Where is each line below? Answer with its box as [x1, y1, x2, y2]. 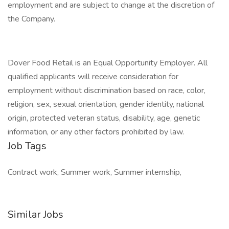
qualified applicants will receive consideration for [8, 71, 178, 82]
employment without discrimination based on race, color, [8, 85, 205, 96]
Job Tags [8, 139, 47, 153]
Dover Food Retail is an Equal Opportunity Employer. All [8, 57, 208, 68]
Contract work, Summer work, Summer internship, [8, 167, 181, 178]
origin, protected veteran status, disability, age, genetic [8, 112, 200, 124]
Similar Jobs [8, 208, 63, 221]
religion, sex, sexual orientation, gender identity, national [8, 99, 204, 110]
